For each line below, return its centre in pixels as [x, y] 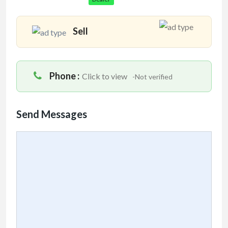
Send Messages [52, 114]
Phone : [64, 76]
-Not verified [152, 77]
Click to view [105, 76]
